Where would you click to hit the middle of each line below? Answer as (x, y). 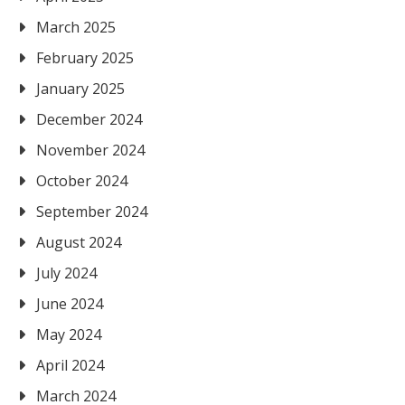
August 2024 (79, 242)
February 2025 (85, 58)
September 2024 (92, 212)
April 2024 (70, 365)
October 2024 (82, 181)
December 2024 (89, 119)
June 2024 (70, 304)
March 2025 (76, 27)
